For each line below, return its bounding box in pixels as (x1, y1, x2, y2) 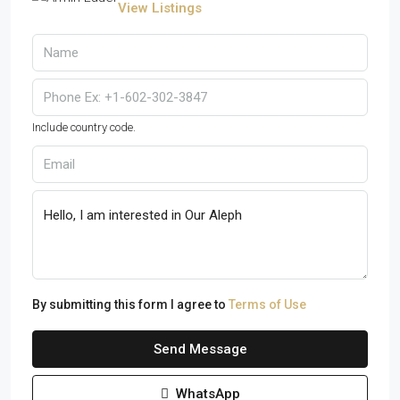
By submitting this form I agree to (32, 297, 229, 312)
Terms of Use (229, 297, 306, 312)
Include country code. (32, 121, 136, 134)
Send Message (153, 341, 247, 357)
